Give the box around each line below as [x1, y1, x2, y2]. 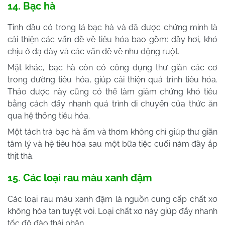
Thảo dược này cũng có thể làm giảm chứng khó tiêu [8, 86, 217, 96]
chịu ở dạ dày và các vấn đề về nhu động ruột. [8, 46, 179, 56]
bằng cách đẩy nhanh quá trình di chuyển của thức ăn [8, 98, 217, 108]
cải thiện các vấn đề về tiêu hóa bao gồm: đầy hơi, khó [8, 34, 217, 44]
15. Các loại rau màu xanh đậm [8, 171, 152, 184]
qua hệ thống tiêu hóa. [8, 110, 90, 121]
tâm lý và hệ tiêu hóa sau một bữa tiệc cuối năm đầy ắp [8, 139, 217, 149]
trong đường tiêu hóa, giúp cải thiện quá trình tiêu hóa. [8, 74, 217, 84]
